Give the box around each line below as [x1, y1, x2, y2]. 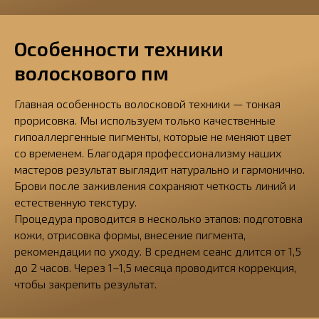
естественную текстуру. [14, 195, 137, 209]
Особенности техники [14, 36, 224, 61]
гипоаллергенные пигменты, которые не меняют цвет [14, 130, 291, 143]
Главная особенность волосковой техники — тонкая [14, 97, 281, 110]
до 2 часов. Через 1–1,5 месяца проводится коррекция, [14, 261, 296, 274]
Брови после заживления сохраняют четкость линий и [14, 179, 296, 192]
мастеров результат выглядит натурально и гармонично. [14, 162, 305, 176]
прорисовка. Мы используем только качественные [14, 113, 276, 127]
